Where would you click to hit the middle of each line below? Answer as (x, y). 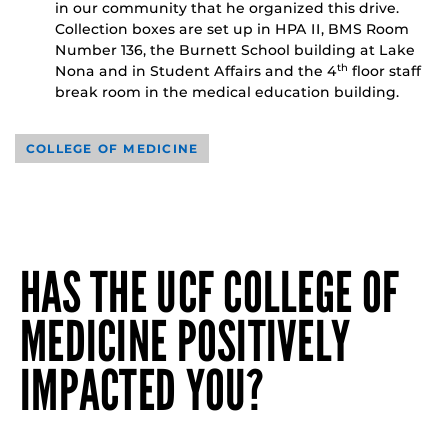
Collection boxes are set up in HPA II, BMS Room (232, 28)
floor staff (384, 70)
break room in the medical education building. (227, 91)
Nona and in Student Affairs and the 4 (196, 70)
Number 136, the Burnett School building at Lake (235, 49)
